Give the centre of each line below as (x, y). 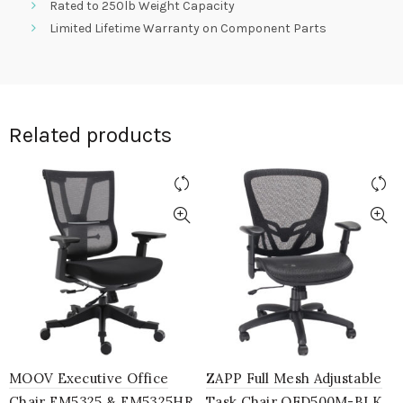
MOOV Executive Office (89, 378)
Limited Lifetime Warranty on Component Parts (188, 28)
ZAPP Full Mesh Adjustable (294, 378)
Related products (90, 134)
